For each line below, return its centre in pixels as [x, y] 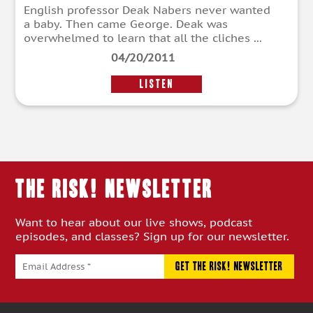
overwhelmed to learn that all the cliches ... [143, 37]
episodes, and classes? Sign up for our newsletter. [153, 236]
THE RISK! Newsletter [115, 190]
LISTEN [156, 84]
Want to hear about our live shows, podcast [134, 222]
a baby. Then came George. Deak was [126, 23]
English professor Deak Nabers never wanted [147, 9]
